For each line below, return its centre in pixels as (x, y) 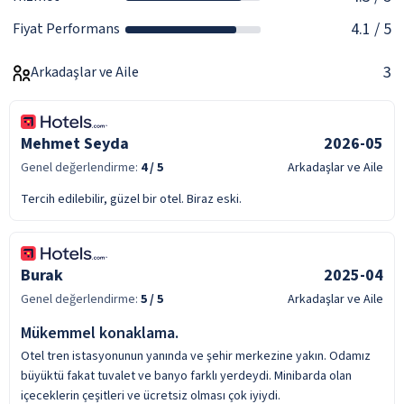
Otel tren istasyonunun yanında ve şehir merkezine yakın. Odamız (196, 356)
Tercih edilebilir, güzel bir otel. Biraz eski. (131, 199)
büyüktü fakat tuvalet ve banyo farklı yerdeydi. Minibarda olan (186, 376)
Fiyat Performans (66, 29)
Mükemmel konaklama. (100, 333)
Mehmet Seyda (75, 143)
